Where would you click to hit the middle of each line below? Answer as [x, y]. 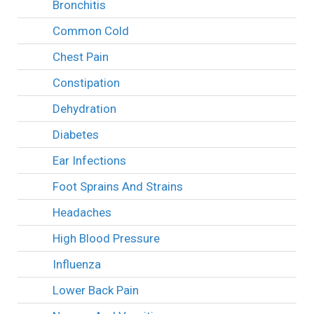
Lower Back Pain [96, 290]
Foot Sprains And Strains [118, 186]
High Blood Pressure [106, 238]
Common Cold [91, 30]
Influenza [77, 264]
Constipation [86, 82]
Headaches [82, 212]
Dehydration [84, 108]
